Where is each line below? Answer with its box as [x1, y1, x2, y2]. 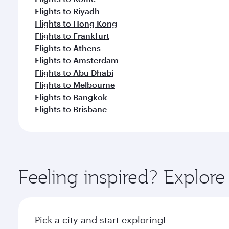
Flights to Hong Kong [35, 18, 117, 28]
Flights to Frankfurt [35, 31, 109, 40]
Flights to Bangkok [35, 92, 107, 102]
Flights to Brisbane [35, 104, 107, 114]
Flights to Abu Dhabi [35, 67, 113, 77]
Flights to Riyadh [35, 6, 100, 16]
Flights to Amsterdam [35, 55, 119, 65]
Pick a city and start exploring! [35, 214, 166, 225]
